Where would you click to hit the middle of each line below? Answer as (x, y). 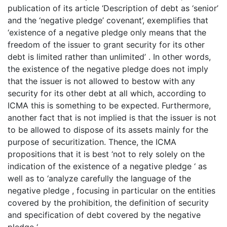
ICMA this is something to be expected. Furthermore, (109, 105)
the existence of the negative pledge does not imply (108, 69)
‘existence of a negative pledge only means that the (107, 32)
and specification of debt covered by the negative (104, 215)
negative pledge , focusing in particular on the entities (111, 190)
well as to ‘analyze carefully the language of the (99, 178)
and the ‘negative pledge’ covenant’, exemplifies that (108, 20)
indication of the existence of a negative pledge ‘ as (107, 166)
